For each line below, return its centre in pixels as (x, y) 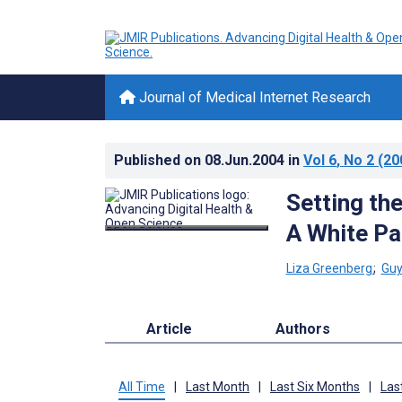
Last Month (218, 386)
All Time (142, 386)
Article (170, 328)
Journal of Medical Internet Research (253, 97)
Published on (159, 160)
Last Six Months (315, 386)
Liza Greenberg (329, 268)
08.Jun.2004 (246, 160)
